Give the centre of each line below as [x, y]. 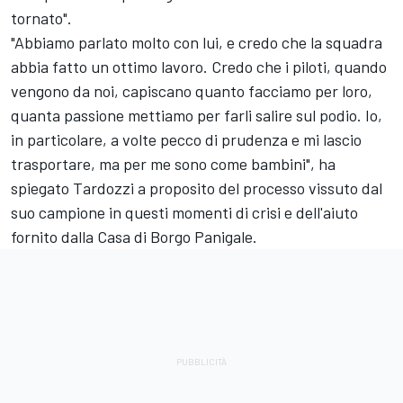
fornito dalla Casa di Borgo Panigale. [134, 236]
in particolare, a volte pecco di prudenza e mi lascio [186, 139]
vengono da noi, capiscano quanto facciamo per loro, [192, 90]
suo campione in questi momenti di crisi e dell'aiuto [184, 212]
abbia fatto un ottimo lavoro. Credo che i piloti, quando [199, 66]
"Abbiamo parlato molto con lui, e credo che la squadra [197, 42]
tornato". [41, 18]
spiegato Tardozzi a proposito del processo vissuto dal [197, 188]
